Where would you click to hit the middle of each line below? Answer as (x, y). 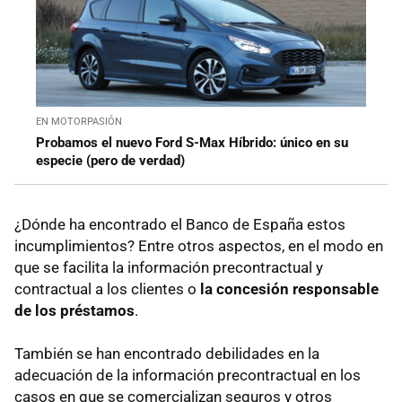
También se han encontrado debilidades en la (167, 354)
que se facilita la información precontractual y (169, 268)
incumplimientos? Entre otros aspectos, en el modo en (199, 246)
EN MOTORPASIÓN (79, 122)
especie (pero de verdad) (110, 161)
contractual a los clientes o (107, 289)
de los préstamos (74, 311)
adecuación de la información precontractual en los (188, 376)
